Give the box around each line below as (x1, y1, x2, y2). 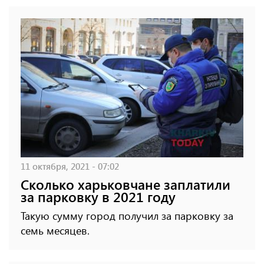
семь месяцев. (21, 223, 90, 237)
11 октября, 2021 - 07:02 (21, 159, 119, 172)
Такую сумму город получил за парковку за (21, 208, 233, 223)
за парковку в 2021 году (21, 187, 176, 206)
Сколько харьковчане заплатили (21, 174, 230, 193)
